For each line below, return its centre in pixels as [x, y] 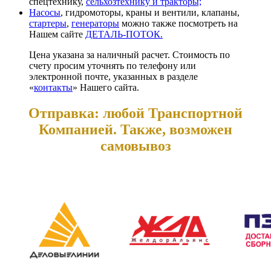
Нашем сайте [57, 34]
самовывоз [135, 145]
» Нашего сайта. [106, 87]
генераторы [95, 23]
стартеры [48, 23]
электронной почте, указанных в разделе [113, 76]
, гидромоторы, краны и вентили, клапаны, [150, 12]
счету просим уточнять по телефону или [113, 65]
